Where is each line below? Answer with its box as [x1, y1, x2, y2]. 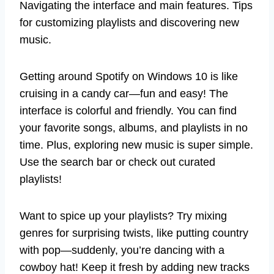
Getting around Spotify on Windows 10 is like [20, 70, 238, 83]
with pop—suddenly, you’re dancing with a [20, 244, 224, 257]
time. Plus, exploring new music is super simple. [20, 139, 253, 152]
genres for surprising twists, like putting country [20, 227, 248, 240]
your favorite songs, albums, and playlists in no [20, 122, 248, 135]
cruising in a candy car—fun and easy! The [20, 87, 228, 100]
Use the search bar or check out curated [20, 156, 215, 169]
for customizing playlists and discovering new [20, 17, 239, 29]
